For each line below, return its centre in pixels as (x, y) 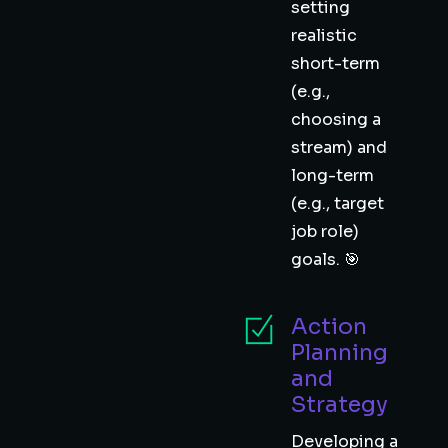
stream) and (339, 147)
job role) (325, 231)
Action (329, 326)
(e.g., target (337, 203)
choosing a (336, 119)
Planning (339, 352)
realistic (324, 35)
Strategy (339, 404)
